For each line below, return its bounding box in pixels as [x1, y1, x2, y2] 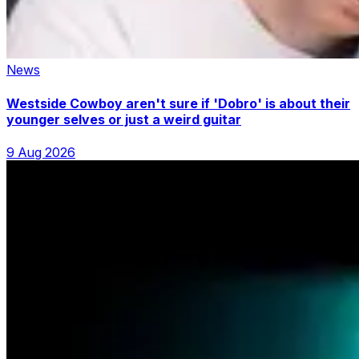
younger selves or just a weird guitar [6, 111, 241, 127]
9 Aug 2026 [6, 143, 75, 160]
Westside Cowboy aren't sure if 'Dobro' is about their [6, 95, 350, 111]
